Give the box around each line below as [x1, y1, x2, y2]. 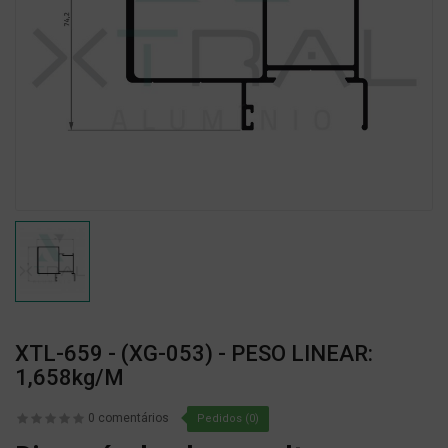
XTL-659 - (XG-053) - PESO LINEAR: [15, 341, 373, 367]
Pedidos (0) [197, 412, 259, 426]
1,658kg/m [15, 365, 124, 391]
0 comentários [88, 411, 169, 426]
